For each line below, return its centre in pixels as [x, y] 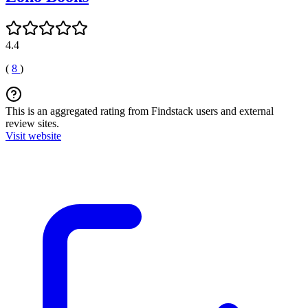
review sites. [32, 123]
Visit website [33, 135]
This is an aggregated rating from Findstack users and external [140, 111]
